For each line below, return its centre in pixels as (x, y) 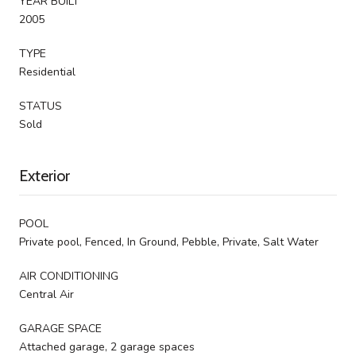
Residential (47, 72)
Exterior (44, 175)
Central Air (46, 294)
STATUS (41, 106)
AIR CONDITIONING (69, 276)
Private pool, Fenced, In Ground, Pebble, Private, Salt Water (169, 242)
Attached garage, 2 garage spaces (107, 346)
